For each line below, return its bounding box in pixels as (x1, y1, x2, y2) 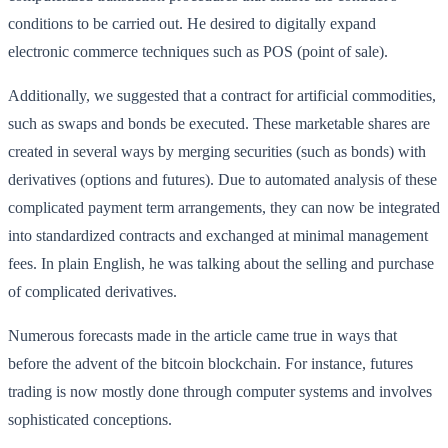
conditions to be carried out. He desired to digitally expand (8, 14, 376, 32)
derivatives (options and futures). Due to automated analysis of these (8, 170, 437, 188)
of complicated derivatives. (8, 282, 177, 300)
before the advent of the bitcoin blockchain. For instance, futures (8, 354, 413, 372)
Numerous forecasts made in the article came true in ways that (8, 326, 397, 344)
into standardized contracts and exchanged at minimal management (8, 226, 428, 244)
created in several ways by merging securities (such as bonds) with (8, 142, 426, 160)
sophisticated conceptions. (8, 410, 172, 428)
